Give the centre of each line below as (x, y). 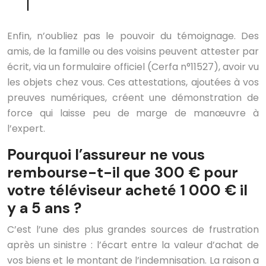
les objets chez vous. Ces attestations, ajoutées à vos (133, 82)
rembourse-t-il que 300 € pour (123, 172)
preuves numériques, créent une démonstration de (133, 98)
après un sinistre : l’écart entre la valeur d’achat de (133, 245)
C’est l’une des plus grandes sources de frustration (133, 229)
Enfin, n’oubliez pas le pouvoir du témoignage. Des (133, 36)
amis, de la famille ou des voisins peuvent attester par (133, 51)
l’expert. (26, 129)
